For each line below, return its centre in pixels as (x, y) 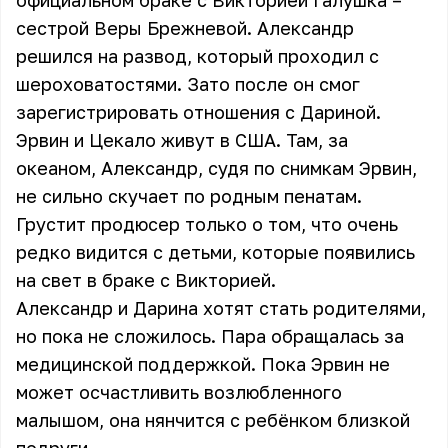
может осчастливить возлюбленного (179, 392)
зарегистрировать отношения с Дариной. (198, 112)
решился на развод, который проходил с (197, 56)
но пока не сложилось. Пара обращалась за (210, 336)
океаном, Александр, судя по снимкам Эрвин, (216, 168)
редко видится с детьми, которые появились (215, 252)
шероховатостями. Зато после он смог (188, 84)
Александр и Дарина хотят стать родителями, (221, 308)
